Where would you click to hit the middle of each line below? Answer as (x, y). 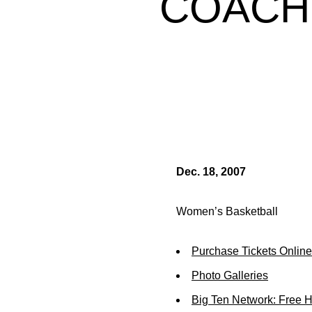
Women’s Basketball (227, 211)
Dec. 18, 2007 (211, 172)
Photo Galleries (230, 275)
